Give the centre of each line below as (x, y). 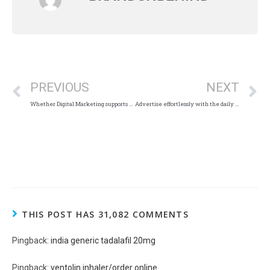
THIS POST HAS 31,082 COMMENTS (105, 214)
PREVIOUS (60, 87)
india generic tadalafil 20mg (103, 240)
